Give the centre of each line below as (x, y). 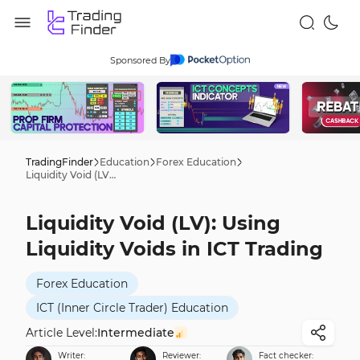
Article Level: (61, 333)
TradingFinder (59, 162)
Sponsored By (140, 60)
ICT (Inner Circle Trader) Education (132, 308)
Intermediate (136, 333)
